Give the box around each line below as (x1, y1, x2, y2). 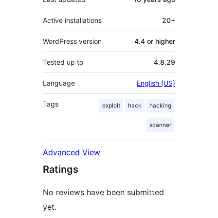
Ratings (43, 163, 78, 175)
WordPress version (43, 36, 102, 45)
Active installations (43, 16, 102, 24)
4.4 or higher (134, 36, 175, 45)
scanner (149, 121, 171, 128)
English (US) (137, 78, 175, 87)
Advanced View (43, 147, 100, 157)
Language (43, 78, 75, 87)
